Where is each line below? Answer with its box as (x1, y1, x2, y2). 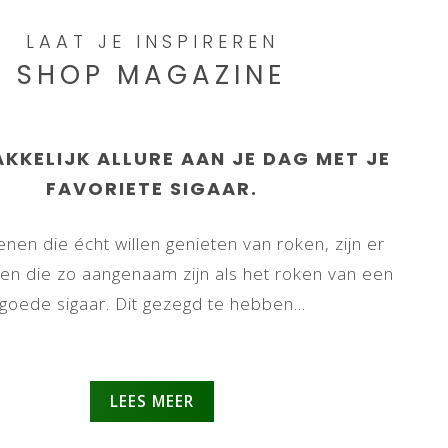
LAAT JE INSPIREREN (25, 29, 279, 54)
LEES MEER (110, 391, 195, 412)
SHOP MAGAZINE (17, 57, 288, 93)
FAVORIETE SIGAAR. (46, 176, 259, 201)
